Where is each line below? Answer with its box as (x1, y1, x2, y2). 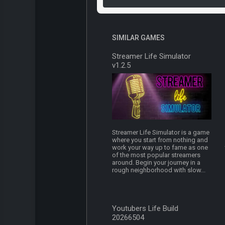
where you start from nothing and (112, 136, 208, 144)
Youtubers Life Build (112, 204, 179, 213)
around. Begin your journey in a (112, 159, 201, 167)
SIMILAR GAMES (112, 34, 165, 42)
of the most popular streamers (112, 151, 201, 159)
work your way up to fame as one (112, 144, 208, 152)
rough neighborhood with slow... (112, 166, 206, 174)
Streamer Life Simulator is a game (112, 129, 210, 137)
